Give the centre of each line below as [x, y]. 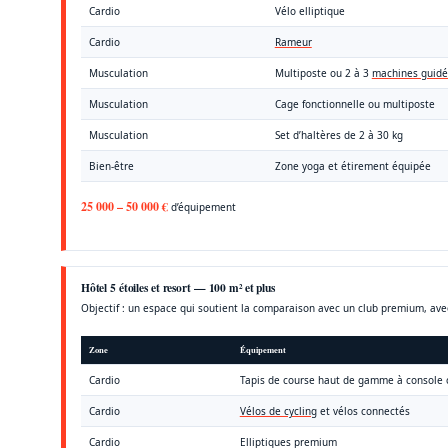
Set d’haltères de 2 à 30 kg [338, 134]
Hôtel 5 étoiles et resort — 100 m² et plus [177, 287]
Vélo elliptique [309, 10]
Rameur [293, 41]
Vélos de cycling [278, 410]
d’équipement [201, 206]
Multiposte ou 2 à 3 [323, 72]
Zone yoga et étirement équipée [352, 165]
